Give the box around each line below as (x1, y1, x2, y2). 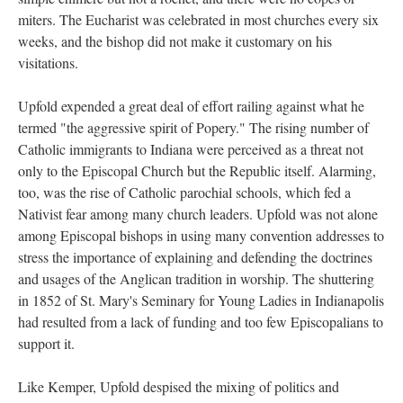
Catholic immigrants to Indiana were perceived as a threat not (18, 139, 363, 158)
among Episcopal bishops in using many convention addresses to (18, 226, 384, 245)
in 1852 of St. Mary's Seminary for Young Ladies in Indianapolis (18, 291, 384, 309)
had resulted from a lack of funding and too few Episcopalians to (18, 312, 383, 331)
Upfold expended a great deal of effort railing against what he (18, 96, 364, 115)
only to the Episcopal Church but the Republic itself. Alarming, (18, 161, 376, 180)
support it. (18, 334, 75, 353)
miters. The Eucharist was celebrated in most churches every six (18, 10, 379, 29)
